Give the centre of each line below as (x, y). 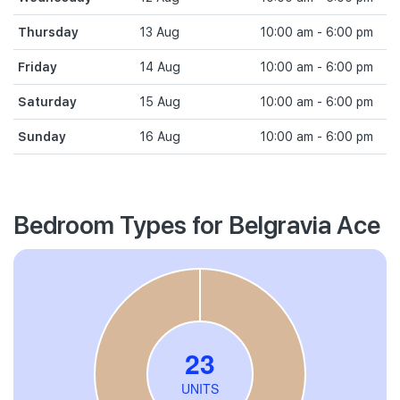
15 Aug (159, 102)
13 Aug (159, 32)
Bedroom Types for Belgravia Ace (197, 224)
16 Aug (159, 137)
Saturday (47, 102)
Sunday (42, 137)
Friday (37, 67)
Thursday (48, 32)
